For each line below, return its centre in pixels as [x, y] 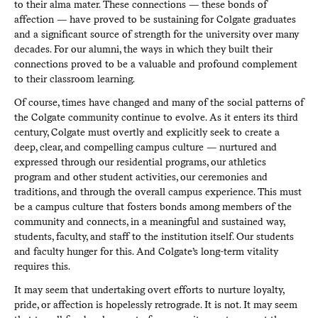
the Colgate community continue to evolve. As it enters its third [156, 117]
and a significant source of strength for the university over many [156, 34]
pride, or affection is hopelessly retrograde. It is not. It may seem [155, 304]
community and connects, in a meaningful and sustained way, [149, 221]
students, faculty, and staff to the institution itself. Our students [154, 236]
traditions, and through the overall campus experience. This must [158, 191]
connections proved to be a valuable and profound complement [155, 64]
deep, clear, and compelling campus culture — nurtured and [145, 147]
